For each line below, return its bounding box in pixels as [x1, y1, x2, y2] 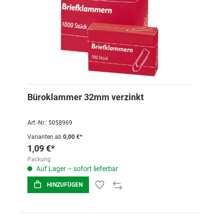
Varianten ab [27, 133, 62, 140]
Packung [27, 156, 51, 163]
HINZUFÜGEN [47, 181, 83, 188]
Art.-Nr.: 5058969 [27, 119, 72, 126]
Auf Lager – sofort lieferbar [35, 165, 118, 173]
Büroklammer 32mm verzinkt [27, 92, 144, 102]
